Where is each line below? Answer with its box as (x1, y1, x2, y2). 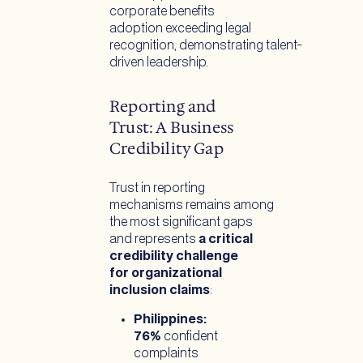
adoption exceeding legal (109, 23, 251, 36)
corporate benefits (109, 6, 215, 19)
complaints (134, 347, 199, 360)
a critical (199, 233, 253, 246)
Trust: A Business (109, 117, 234, 139)
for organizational (109, 267, 222, 280)
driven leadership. (109, 57, 211, 70)
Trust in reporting (109, 181, 205, 194)
